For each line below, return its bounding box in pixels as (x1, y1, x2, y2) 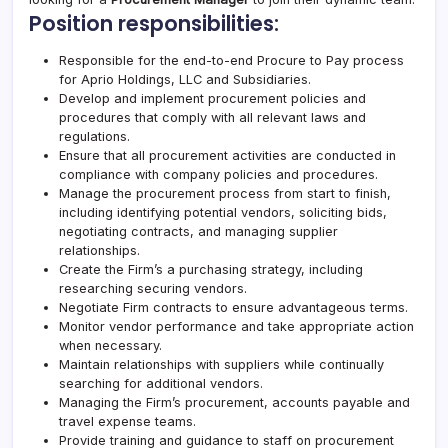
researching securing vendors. (59, 280, 247, 296)
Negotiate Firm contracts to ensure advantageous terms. (59, 299, 408, 315)
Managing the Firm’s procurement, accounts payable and (59, 394, 410, 410)
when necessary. (59, 337, 162, 353)
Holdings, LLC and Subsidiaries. (114, 71, 311, 87)
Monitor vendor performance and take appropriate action (59, 318, 414, 334)
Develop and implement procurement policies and (59, 90, 366, 106)
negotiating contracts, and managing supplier (59, 223, 338, 239)
